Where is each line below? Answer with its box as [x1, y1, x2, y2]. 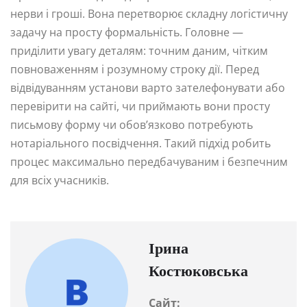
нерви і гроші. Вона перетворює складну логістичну [10, 6, 288, 22]
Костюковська [149, 265, 248, 281]
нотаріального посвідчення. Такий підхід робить [10, 136, 271, 151]
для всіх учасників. [10, 173, 109, 188]
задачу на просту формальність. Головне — [10, 25, 243, 40]
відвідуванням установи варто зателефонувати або [10, 80, 285, 96]
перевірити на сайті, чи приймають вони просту [10, 99, 270, 114]
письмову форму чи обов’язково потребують [10, 117, 253, 133]
